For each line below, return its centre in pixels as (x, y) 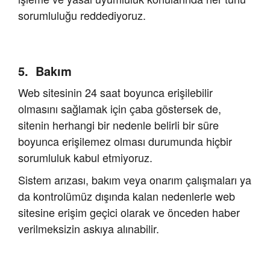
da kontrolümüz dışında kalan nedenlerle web (127, 196)
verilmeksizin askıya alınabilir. (89, 229)
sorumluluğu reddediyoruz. (82, 15)
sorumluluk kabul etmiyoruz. (85, 158)
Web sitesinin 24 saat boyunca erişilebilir (115, 93)
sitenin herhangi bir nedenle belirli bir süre (118, 125)
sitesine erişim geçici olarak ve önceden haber (129, 212)
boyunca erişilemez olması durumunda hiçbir (125, 141)
